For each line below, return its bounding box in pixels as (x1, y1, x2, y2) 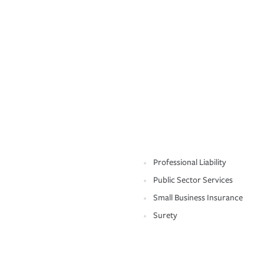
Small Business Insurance (153, 193, 243, 203)
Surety (153, 210, 177, 221)
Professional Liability (153, 157, 226, 168)
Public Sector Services (153, 175, 233, 186)
